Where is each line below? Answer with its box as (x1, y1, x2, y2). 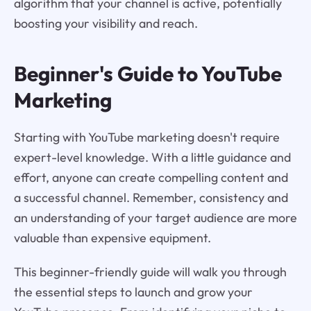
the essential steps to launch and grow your (13, 284, 253, 301)
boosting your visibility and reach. (13, 15, 198, 31)
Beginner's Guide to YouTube (13, 60, 282, 87)
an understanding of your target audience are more (13, 210, 297, 226)
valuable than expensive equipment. (13, 230, 211, 246)
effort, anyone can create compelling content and (13, 169, 288, 186)
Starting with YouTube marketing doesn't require (13, 129, 280, 146)
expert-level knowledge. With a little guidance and (13, 149, 291, 166)
